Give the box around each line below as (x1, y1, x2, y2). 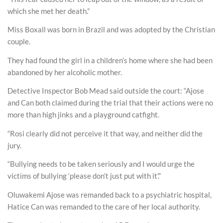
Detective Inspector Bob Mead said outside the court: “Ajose (7, 86, 204, 95)
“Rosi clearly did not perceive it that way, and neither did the (7, 128, 203, 138)
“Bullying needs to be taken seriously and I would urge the (7, 159, 195, 168)
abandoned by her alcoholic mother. (7, 67, 122, 77)
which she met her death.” (7, 6, 90, 15)
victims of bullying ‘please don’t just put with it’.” (7, 171, 161, 180)
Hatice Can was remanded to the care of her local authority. (7, 202, 200, 211)
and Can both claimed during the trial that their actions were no (7, 98, 213, 107)
